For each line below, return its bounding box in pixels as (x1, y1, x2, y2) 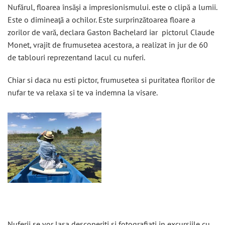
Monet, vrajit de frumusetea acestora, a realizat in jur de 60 (8, 39, 208, 50)
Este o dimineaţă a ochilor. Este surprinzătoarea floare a (8, 14, 195, 25)
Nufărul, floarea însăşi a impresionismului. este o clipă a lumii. (8, 2, 217, 12)
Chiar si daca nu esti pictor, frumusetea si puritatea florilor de (8, 74, 215, 85)
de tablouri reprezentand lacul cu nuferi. (8, 52, 145, 62)
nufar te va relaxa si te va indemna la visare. (8, 87, 158, 97)
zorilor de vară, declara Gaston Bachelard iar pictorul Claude (8, 27, 214, 37)
